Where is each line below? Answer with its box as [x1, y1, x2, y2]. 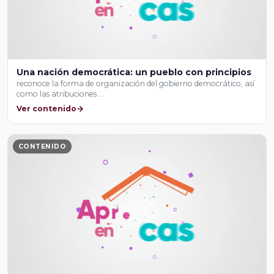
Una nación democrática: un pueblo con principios [17, 66, 252, 78]
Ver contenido [17, 104, 77, 114]
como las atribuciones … [17, 89, 105, 98]
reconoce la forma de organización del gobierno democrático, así [17, 78, 255, 88]
